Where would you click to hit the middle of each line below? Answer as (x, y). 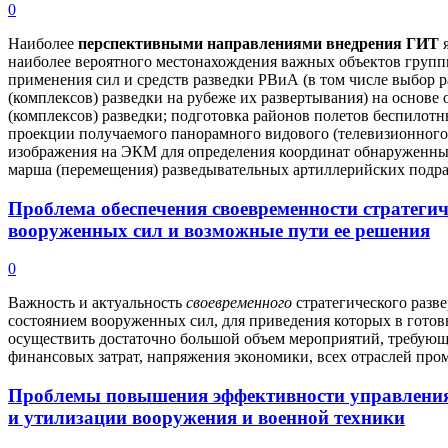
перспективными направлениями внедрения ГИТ (260, 43)
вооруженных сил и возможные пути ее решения (219, 230)
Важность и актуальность (97, 303)
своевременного (241, 303)
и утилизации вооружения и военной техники (206, 418)
